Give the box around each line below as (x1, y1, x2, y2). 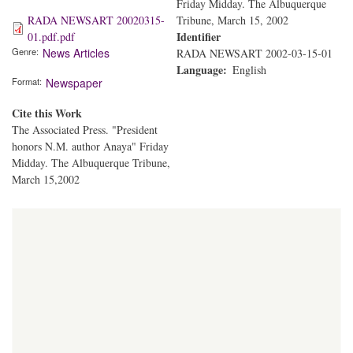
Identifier (176, 28, 221, 45)
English (232, 61, 266, 77)
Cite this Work (12, 104, 82, 121)
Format (12, 74, 39, 87)
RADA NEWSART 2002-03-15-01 (176, 45, 333, 61)
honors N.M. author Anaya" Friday (12, 138, 169, 154)
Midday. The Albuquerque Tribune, (12, 154, 170, 170)
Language (176, 61, 223, 78)
